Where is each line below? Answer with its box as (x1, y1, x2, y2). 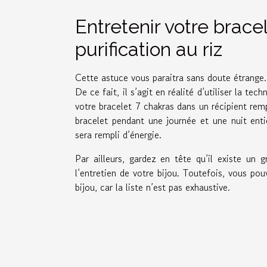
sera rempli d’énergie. (75, 127, 162, 142)
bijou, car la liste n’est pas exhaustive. (75, 179, 230, 194)
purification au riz (75, 38, 222, 60)
